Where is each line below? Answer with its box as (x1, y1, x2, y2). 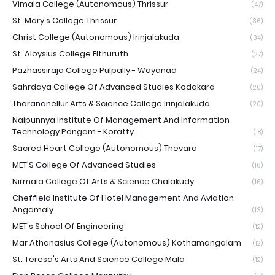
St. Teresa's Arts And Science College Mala (12, 254, 185, 265)
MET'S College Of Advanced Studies (12, 159, 156, 171)
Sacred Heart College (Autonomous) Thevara (12, 142, 197, 154)
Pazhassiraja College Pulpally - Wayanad (12, 64, 177, 76)
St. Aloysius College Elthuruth (12, 48, 128, 60)
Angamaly (12, 204, 53, 215)
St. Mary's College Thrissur (12, 15, 117, 26)
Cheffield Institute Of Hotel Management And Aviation (12, 192, 234, 204)
